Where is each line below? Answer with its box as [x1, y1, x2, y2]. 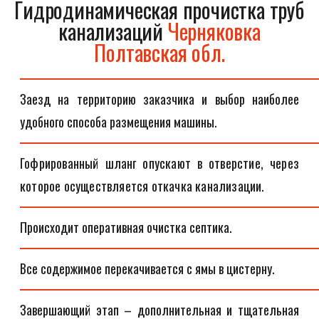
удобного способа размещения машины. [20, 113, 217, 131]
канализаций [58, 15, 168, 47]
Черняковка [167, 15, 261, 47]
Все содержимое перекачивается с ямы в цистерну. [20, 259, 275, 278]
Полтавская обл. [94, 36, 225, 68]
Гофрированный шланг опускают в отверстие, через [20, 154, 299, 172]
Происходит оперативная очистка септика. [20, 218, 232, 236]
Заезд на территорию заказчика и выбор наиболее [20, 90, 299, 108]
